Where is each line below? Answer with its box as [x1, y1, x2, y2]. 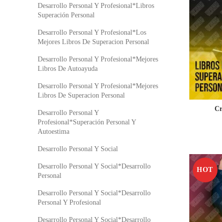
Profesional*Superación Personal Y [38, 118, 136, 126]
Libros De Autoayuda [38, 65, 98, 72]
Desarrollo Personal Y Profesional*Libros [38, 2, 154, 9]
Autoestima [38, 128, 69, 135]
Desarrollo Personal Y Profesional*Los [38, 29, 146, 36]
